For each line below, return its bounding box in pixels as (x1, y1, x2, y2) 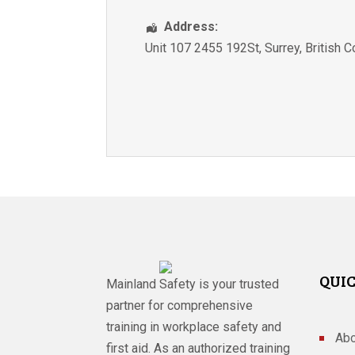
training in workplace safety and (106, 319, 282, 334)
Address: (164, 19, 219, 35)
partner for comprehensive (106, 297, 254, 313)
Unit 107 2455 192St (145, 40, 260, 56)
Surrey (265, 40, 300, 56)
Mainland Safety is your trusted (106, 276, 280, 292)
